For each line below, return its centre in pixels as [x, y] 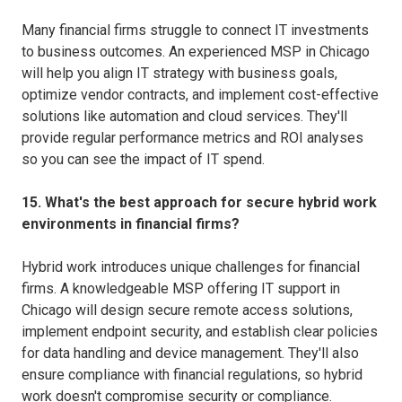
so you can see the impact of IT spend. [143, 159]
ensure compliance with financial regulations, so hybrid [192, 374]
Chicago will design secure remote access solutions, [187, 310]
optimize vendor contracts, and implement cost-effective [200, 94]
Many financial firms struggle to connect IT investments [195, 30]
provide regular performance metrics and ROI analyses [192, 137]
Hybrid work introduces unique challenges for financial [191, 267]
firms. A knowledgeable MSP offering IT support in [181, 288]
